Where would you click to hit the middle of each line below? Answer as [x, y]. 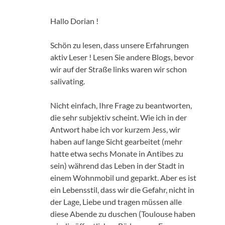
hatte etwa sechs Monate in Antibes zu [117, 153]
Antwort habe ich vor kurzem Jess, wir [115, 129]
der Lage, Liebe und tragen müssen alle [116, 201]
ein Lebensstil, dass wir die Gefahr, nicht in [122, 189]
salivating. [68, 81]
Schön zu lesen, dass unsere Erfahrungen [120, 45]
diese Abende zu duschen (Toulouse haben [123, 213]
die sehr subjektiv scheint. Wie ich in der [119, 117]
